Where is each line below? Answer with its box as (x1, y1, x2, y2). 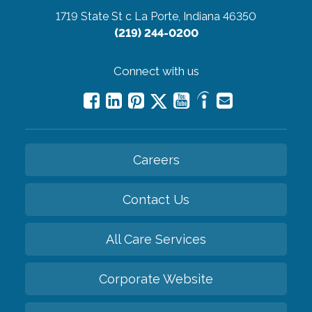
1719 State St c (56, 10, 132, 24)
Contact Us (123, 192, 189, 208)
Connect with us (113, 64, 199, 79)
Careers (132, 153, 180, 168)
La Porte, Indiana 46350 (134, 10, 256, 24)
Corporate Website (99, 272, 213, 287)
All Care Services (106, 232, 206, 247)
